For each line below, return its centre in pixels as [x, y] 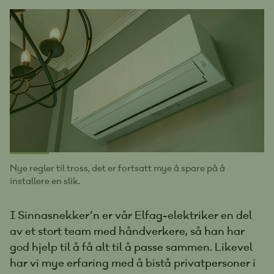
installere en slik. [45, 181]
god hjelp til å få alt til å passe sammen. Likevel [131, 247]
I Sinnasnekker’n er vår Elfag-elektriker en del [131, 215]
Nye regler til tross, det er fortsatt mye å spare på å [117, 168]
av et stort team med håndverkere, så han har [127, 231]
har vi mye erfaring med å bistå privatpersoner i [133, 263]
